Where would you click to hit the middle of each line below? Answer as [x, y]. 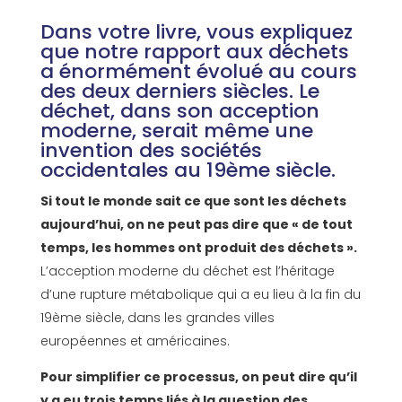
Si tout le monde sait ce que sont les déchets [193, 201]
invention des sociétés [151, 151]
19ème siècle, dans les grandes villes [157, 318]
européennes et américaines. [135, 341]
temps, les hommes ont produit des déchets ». [198, 248]
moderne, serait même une [176, 131]
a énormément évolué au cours [198, 72]
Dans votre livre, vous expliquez [196, 32]
